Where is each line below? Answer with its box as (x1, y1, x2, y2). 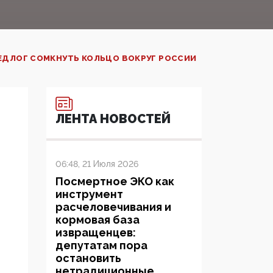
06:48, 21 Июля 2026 (55, 159, 138, 169)
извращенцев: (55, 226, 136, 239)
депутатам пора (55, 239, 147, 252)
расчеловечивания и (55, 200, 171, 214)
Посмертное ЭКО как (55, 175, 174, 188)
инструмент (55, 188, 123, 201)
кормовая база (55, 213, 140, 227)
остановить (55, 252, 121, 265)
